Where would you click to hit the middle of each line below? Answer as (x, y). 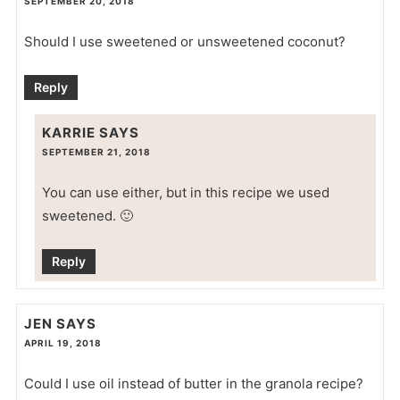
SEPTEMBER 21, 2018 (96, 152)
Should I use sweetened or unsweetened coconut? (184, 42)
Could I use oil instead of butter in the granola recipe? (193, 383)
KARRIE (68, 133)
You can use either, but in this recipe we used (185, 193)
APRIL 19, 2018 (62, 342)
